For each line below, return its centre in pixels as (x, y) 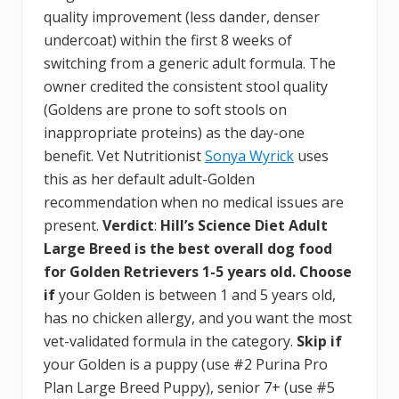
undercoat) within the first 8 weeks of (168, 40)
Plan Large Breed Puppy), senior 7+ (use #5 (189, 387)
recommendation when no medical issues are (194, 202)
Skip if (319, 341)
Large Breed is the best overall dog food (188, 248)
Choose (326, 271)
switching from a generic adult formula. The (190, 63)
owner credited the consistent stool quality (186, 86)
